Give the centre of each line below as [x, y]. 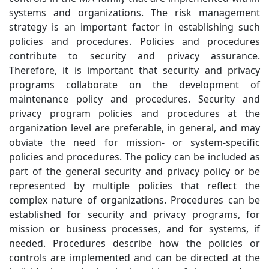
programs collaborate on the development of [134, 85]
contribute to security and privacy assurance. [134, 56]
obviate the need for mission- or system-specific [134, 143]
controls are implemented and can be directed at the [134, 258]
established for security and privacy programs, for [134, 215]
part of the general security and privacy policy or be [134, 171]
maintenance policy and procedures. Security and [134, 99]
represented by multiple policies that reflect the [134, 186]
